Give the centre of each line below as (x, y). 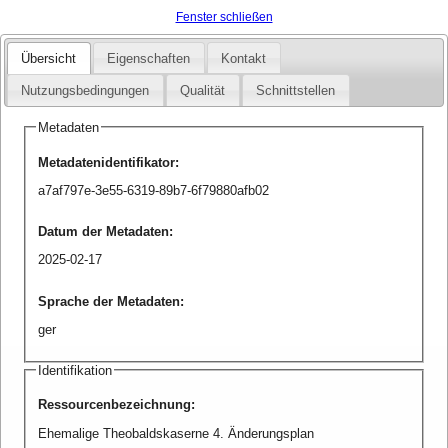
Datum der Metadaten (103, 232)
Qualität (203, 91)
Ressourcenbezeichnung (114, 405)
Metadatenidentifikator (106, 162)
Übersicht (49, 58)
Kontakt (244, 58)
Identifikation (74, 370)
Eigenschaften (149, 58)
